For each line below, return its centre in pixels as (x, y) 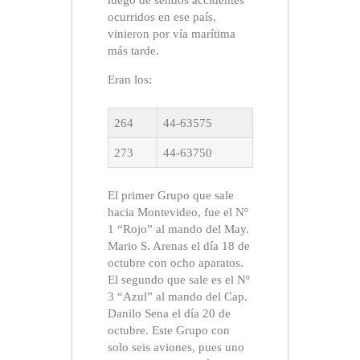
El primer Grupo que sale (170, 196)
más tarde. (133, 51)
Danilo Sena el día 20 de (169, 314)
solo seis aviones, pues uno (176, 348)
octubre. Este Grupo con (168, 331)
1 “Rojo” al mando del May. (178, 229)
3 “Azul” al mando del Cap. (177, 297)
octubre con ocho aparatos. (175, 263)
